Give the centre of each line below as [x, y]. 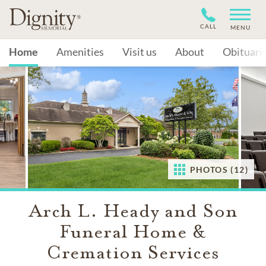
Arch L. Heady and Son [133, 211]
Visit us [140, 52]
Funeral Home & [133, 232]
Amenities [80, 52]
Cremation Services [133, 252]
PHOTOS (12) [219, 170]
